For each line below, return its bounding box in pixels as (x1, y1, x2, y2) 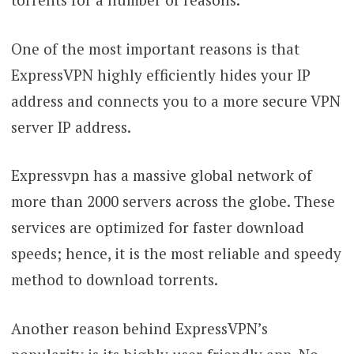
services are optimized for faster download (10, 217, 304, 238)
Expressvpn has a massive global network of (10, 165, 312, 186)
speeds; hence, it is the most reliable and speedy (10, 243, 341, 264)
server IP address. (10, 116, 131, 137)
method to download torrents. (10, 269, 218, 290)
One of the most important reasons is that (10, 38, 299, 58)
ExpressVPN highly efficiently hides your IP (10, 64, 311, 85)
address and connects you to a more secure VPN (10, 90, 341, 111)
